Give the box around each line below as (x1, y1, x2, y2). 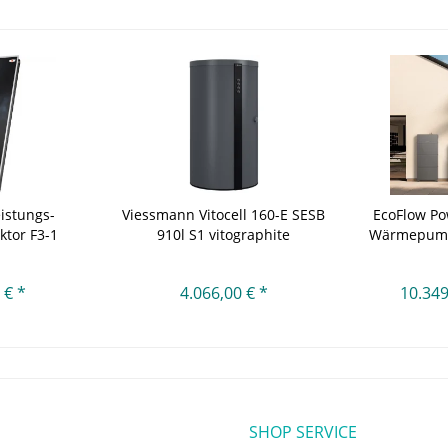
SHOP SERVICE (249, 420, 357, 443)
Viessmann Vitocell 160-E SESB (122, 204, 326, 224)
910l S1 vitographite (157, 224, 291, 244)
